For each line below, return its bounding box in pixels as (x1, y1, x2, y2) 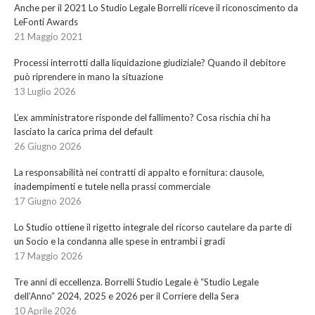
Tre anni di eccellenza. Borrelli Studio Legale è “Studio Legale (14, 276, 259, 288)
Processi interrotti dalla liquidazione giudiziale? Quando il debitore (14, 57, 285, 68)
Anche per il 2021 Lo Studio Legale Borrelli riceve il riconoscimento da (14, 2, 298, 13)
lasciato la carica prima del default (14, 126, 153, 137)
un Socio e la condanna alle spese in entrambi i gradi (14, 236, 225, 247)
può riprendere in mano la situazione (14, 71, 163, 82)
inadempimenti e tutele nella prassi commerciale (14, 181, 210, 192)
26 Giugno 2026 (14, 141, 82, 152)
